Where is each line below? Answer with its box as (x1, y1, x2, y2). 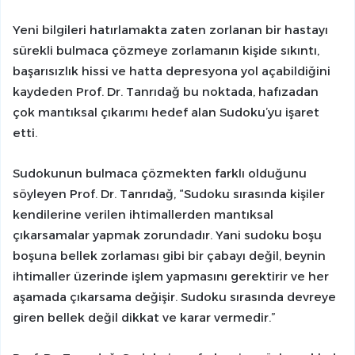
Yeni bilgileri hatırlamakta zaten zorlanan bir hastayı (13, 22, 328, 38)
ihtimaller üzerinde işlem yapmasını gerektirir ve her (13, 269, 329, 284)
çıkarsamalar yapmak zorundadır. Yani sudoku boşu (13, 227, 322, 243)
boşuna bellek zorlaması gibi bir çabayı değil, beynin (13, 248, 326, 264)
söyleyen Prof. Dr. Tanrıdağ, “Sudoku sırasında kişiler (13, 186, 325, 202)
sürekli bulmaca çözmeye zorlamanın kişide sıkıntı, (13, 43, 319, 59)
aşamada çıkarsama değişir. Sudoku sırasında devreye (13, 289, 336, 305)
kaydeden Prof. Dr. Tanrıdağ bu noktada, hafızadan (13, 84, 319, 100)
